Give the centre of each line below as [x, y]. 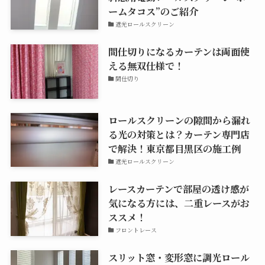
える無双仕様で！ [146, 65]
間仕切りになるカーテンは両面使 [179, 51]
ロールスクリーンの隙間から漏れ [179, 120]
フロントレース [136, 230]
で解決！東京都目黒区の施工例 [174, 148]
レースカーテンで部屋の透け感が [178, 188]
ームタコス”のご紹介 [153, 11]
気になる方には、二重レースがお [179, 203]
